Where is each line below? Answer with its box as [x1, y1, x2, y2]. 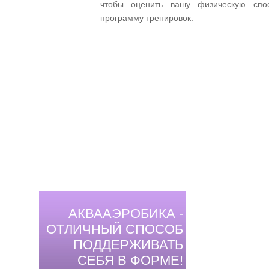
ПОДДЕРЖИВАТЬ [73, 237, 183, 252]
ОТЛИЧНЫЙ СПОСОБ [46, 222, 183, 237]
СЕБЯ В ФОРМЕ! [77, 253, 183, 268]
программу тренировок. [100, 13, 193, 23]
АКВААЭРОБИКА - [68, 206, 183, 221]
